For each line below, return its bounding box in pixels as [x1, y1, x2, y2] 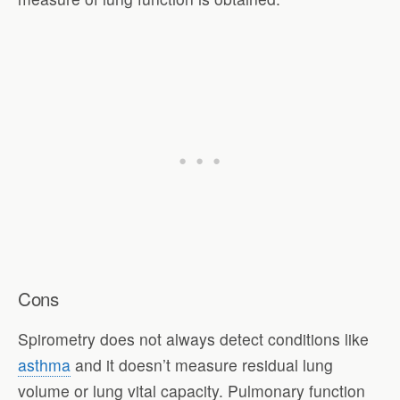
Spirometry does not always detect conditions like [18, 327, 369, 350]
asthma [18, 353, 71, 376]
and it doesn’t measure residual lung [71, 353, 333, 376]
